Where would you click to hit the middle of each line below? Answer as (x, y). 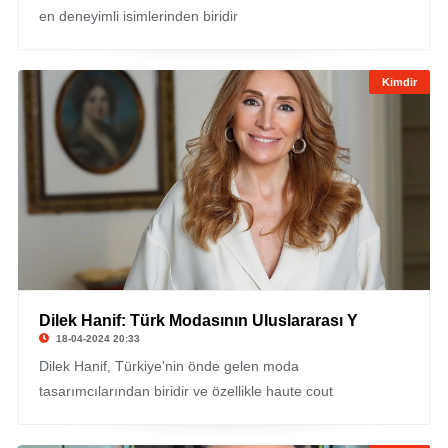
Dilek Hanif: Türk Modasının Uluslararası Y (198, 320)
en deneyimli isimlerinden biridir (138, 16)
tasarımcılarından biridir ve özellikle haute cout (185, 391)
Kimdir (400, 82)
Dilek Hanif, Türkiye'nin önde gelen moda (168, 366)
